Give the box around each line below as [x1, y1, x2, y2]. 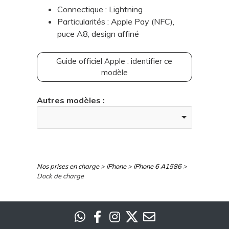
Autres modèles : [36, 95, 105, 105]
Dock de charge [36, 171, 84, 180]
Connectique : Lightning [57, 4, 143, 14]
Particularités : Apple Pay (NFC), [57, 16, 174, 27]
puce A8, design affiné [57, 28, 139, 39]
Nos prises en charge [36, 162, 99, 170]
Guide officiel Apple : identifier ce [56, 56, 173, 66]
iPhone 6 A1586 [133, 162, 181, 170]
